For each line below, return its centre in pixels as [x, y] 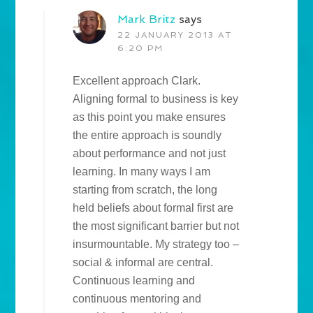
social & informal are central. [143, 263]
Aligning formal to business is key [156, 99]
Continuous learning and [134, 281]
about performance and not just [150, 154]
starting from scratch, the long [145, 190]
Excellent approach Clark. [137, 81]
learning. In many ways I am [142, 172]
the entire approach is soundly [147, 136]
